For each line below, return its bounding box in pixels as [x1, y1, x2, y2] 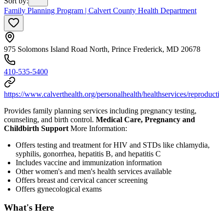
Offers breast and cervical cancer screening [16, 175, 148, 184]
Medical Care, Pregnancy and [96, 115, 195, 124]
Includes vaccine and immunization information [16, 158, 162, 167]
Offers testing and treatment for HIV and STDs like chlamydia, [16, 140, 210, 149]
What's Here [4, 202, 54, 213]
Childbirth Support [4, 124, 68, 132]
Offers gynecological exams [16, 184, 102, 193]
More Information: [68, 124, 127, 132]
